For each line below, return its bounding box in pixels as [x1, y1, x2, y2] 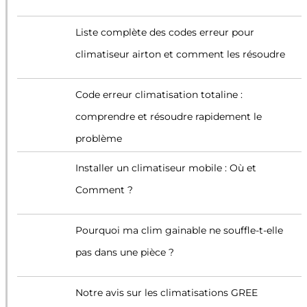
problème [75, 132, 122, 145]
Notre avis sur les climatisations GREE [75, 286, 258, 299]
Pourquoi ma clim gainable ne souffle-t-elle [75, 223, 283, 236]
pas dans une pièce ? [75, 245, 174, 258]
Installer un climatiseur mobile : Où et [75, 161, 256, 174]
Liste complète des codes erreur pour [75, 25, 254, 38]
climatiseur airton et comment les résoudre [75, 47, 285, 60]
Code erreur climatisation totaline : [75, 88, 243, 101]
